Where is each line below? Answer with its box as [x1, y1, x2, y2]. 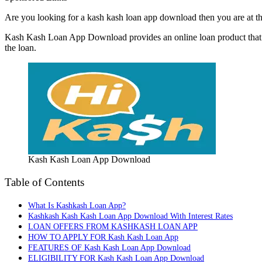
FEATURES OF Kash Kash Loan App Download [28, 243, 191, 253]
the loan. [5, 42, 36, 53]
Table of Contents [5, 176, 84, 188]
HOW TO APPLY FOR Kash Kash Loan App [28, 232, 178, 242]
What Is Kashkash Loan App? [28, 201, 126, 211]
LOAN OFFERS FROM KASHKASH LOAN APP [28, 222, 198, 232]
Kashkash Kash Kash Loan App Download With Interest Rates [28, 211, 233, 221]
